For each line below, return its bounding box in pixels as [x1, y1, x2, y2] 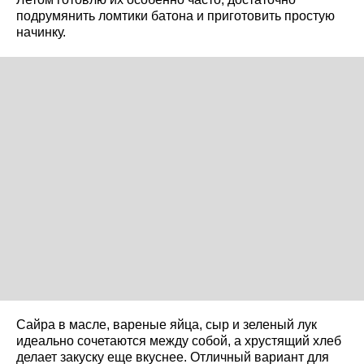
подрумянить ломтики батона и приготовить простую [16, 8, 335, 23]
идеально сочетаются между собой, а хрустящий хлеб [16, 333, 341, 348]
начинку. [16, 24, 66, 39]
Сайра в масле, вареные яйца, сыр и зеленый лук [16, 317, 317, 331]
